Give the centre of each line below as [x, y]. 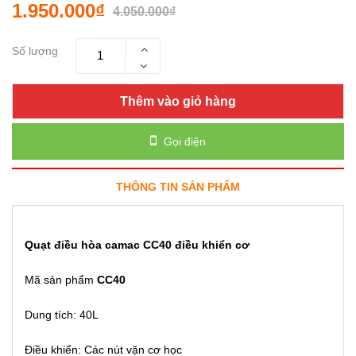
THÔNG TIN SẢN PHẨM [178, 186]
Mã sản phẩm [61, 279]
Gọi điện [183, 141]
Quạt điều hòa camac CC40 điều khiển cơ [137, 244]
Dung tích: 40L [62, 314]
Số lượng [35, 50]
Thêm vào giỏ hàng [178, 101]
